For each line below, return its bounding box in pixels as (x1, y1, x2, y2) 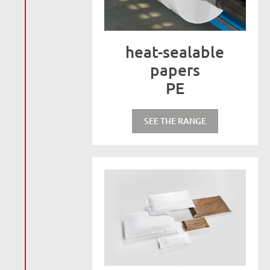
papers (149, 60, 200, 80)
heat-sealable (125, 42, 225, 61)
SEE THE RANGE (143, 115, 206, 127)
